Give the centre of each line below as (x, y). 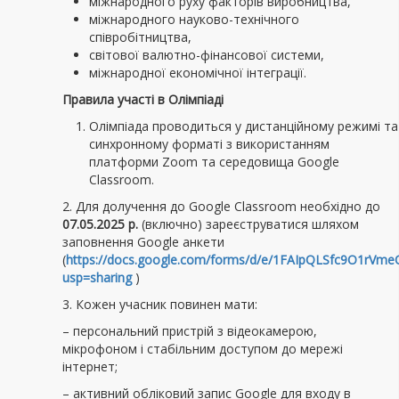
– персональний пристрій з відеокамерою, (190, 331)
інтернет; (90, 366)
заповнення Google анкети (143, 242)
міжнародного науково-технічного (194, 19)
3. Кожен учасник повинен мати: (160, 304)
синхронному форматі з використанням (209, 144)
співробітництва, (140, 37)
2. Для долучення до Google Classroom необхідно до (221, 206)
